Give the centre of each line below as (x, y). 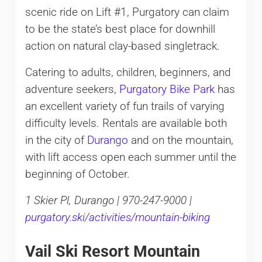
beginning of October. (77, 174)
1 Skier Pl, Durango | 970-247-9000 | (108, 200)
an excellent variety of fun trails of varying (125, 106)
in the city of (56, 140)
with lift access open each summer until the (130, 157)
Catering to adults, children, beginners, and (128, 72)
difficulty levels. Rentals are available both (126, 123)
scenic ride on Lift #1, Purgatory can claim (127, 12)
